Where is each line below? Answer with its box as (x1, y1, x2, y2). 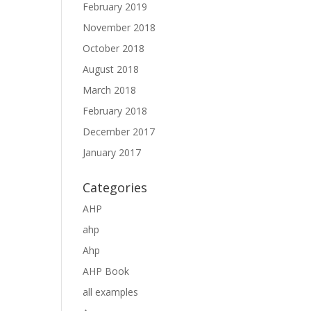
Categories (83, 179, 148, 196)
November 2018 (83, 21, 156, 34)
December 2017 (83, 125, 155, 138)
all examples (83, 285, 139, 299)
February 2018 (83, 104, 148, 117)
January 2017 (83, 146, 142, 159)
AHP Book (83, 264, 130, 278)
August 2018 (83, 62, 140, 76)
